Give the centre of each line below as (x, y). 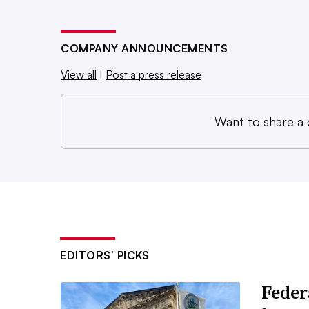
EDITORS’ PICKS (104, 256)
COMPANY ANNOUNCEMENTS (144, 49)
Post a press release (153, 75)
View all (79, 75)
